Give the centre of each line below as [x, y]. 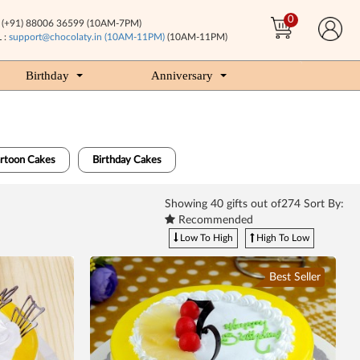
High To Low [282, 238]
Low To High [205, 238]
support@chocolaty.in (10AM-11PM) [86, 37]
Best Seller [295, 277]
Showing [188, 204]
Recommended [214, 220]
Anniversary [182, 76]
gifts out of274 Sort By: [284, 204]
